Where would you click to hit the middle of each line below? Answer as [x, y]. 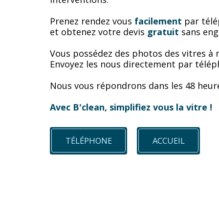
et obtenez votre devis [99, 32]
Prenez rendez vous [92, 21]
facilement [158, 21]
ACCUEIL [168, 140]
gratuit [163, 32]
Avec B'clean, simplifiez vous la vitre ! [131, 107]
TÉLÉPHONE [88, 140]
